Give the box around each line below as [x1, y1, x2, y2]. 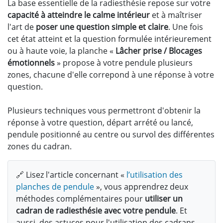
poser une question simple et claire [36, 21, 168, 32]
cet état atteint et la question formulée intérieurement [7, 33, 212, 44]
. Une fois [168, 21, 203, 32]
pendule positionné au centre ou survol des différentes [7, 128, 215, 140]
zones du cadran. [7, 140, 72, 152]
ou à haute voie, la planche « [7, 45, 115, 56]
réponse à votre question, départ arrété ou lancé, [7, 116, 193, 128]
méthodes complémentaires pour [16, 193, 145, 204]
